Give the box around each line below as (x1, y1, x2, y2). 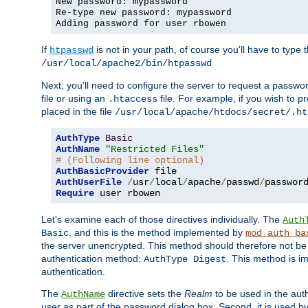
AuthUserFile (56, 176, 122, 188)
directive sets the (105, 287, 184, 299)
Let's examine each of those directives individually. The (41, 213, 283, 225)
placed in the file (41, 105, 115, 117)
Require (56, 187, 94, 199)
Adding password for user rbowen (56, 18, 226, 29)
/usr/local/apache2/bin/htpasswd (41, 57, 212, 69)
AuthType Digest (144, 253, 226, 265)
